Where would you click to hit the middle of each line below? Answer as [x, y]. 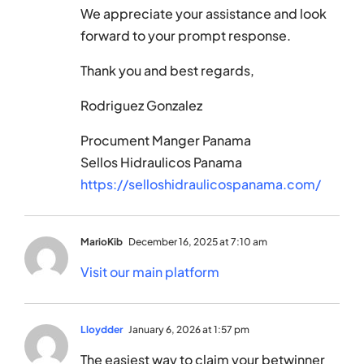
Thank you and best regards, [167, 71]
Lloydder [102, 330]
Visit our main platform [150, 272]
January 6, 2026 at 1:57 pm [188, 330]
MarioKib [102, 242]
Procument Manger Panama [166, 141]
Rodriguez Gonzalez [141, 106]
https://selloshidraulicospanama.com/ [201, 184]
